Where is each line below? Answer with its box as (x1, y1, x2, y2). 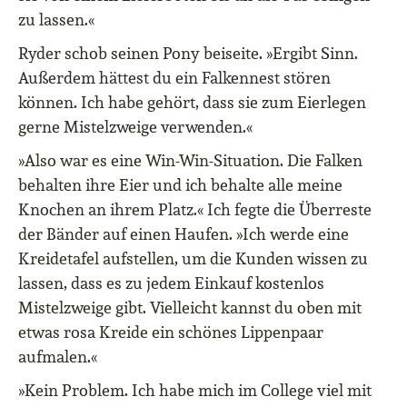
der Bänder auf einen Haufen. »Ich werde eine (18, 223, 349, 245)
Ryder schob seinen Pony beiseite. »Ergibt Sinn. (18, 43, 358, 65)
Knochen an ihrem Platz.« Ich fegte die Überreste (18, 199, 372, 221)
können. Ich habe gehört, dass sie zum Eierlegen (18, 92, 366, 114)
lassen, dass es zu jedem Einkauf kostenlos (18, 273, 324, 294)
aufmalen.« (18, 346, 97, 368)
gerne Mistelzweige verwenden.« (18, 116, 253, 138)
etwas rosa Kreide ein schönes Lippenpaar (18, 322, 323, 343)
